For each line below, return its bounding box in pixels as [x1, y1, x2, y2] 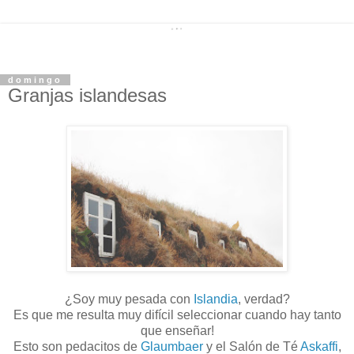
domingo [8, 74, 62, 85]
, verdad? [237, 292, 290, 306]
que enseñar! [140, 323, 214, 337]
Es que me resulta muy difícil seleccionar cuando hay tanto [13, 307, 341, 322]
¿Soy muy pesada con [64, 292, 194, 306]
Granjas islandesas [8, 84, 167, 106]
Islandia [193, 292, 238, 306]
